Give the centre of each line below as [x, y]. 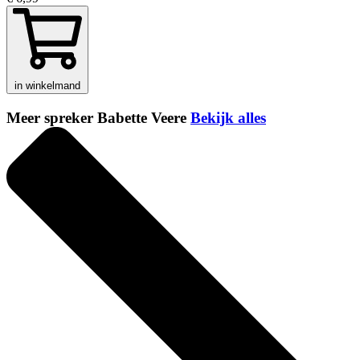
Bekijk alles [228, 118]
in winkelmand [47, 86]
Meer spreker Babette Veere [98, 118]
